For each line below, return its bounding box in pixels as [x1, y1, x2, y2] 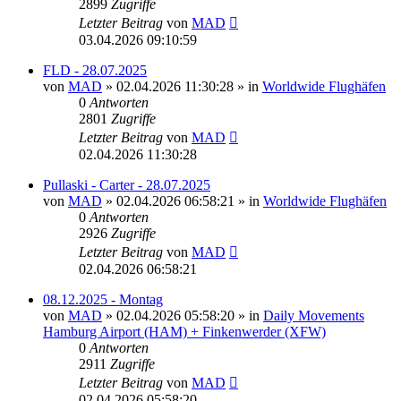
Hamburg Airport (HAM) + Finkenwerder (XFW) [43, 323, 326, 339]
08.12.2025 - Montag [43, 291, 163, 307]
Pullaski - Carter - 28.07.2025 [43, 176, 210, 192]
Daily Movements [263, 307, 364, 323]
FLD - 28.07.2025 [43, 62, 147, 78]
